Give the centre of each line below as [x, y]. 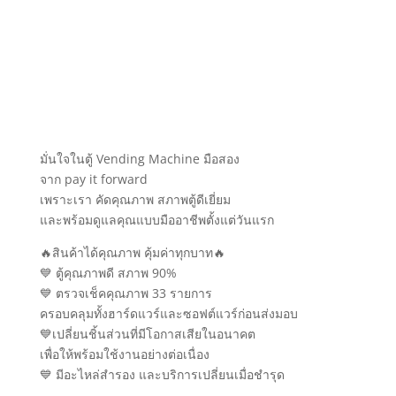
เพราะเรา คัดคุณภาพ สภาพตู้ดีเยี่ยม [135, 199]
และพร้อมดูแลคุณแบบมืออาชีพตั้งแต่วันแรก [156, 219]
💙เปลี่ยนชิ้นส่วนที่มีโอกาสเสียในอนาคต [147, 333]
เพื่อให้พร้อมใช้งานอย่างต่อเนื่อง [124, 354]
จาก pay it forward [93, 179]
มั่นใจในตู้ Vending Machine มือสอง [139, 158]
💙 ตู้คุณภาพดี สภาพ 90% [108, 272]
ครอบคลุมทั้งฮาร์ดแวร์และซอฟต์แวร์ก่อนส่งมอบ [168, 313]
